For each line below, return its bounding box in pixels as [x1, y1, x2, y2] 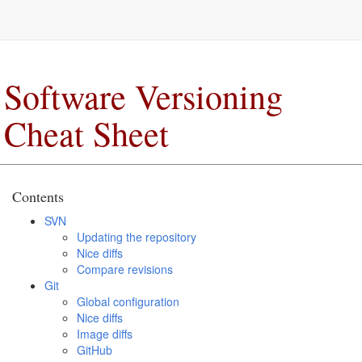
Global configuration [77, 293, 179, 309]
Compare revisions [77, 261, 173, 277]
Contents [12, 187, 64, 206]
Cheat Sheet [4, 111, 169, 156]
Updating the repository [77, 229, 196, 245]
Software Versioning [4, 74, 283, 119]
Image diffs [77, 326, 133, 342]
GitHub [77, 342, 112, 358]
